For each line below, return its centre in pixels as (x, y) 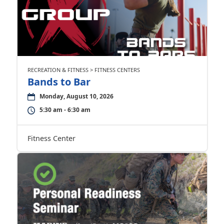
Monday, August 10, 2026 (76, 96)
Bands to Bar (59, 82)
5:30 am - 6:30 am (65, 110)
